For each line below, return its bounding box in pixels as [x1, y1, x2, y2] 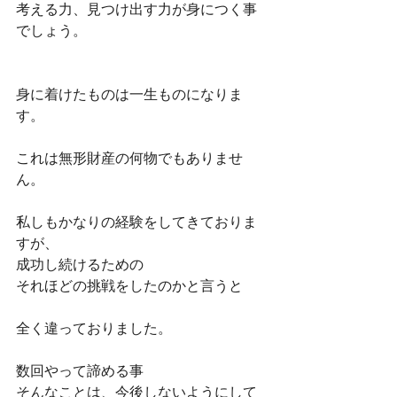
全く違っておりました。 [16, 319, 172, 337]
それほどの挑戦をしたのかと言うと [16, 276, 243, 294]
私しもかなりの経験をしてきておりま [16, 213, 257, 230]
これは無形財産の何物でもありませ [16, 149, 243, 167]
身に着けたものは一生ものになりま [16, 85, 243, 103]
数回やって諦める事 [16, 362, 144, 379]
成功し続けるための [16, 255, 144, 273]
